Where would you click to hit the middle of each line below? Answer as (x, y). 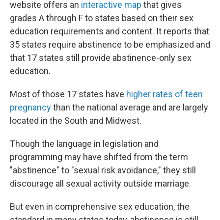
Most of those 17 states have (68, 94)
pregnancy (30, 107)
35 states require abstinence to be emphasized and (110, 44)
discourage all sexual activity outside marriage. (100, 183)
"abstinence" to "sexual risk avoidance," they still (103, 170)
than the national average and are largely (130, 107)
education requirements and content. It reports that (110, 31)
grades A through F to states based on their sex (102, 18)
